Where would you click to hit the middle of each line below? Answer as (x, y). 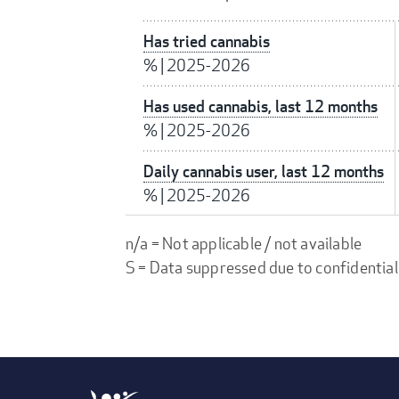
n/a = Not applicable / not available (244, 244)
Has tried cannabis (207, 42)
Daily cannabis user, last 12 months (264, 172)
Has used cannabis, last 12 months (261, 107)
